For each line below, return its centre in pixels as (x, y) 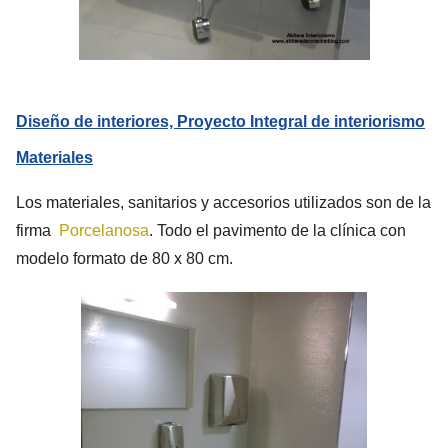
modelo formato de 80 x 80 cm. (124, 258)
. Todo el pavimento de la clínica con (277, 230)
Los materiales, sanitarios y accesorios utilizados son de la (223, 202)
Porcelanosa (102, 230)
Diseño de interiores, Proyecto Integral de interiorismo (220, 121)
